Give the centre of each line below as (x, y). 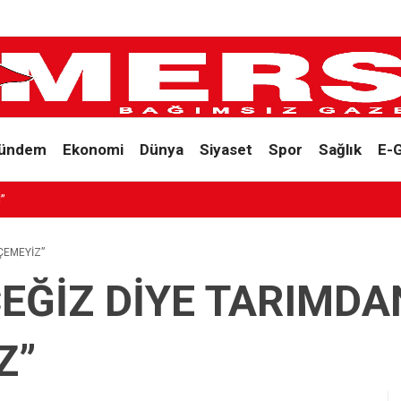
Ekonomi (93, 149)
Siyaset (226, 149)
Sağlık (340, 149)
